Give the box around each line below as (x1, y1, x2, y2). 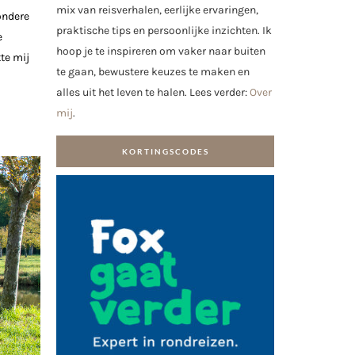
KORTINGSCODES (121, 146, 209, 156)
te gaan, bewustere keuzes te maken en (56, 65, 250, 79)
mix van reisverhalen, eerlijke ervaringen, (56, 3, 258, 17)
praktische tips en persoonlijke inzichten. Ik (56, 24, 272, 38)
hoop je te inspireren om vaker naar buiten (56, 44, 265, 59)
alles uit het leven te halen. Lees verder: (56, 86, 250, 100)
